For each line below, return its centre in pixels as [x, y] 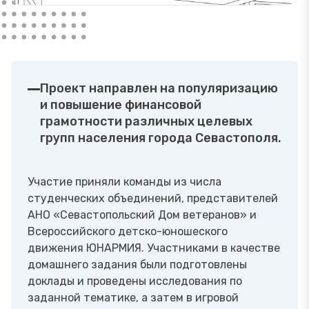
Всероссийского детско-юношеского [128, 232]
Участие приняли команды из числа [124, 182]
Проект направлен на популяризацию [159, 89]
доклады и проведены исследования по [135, 281]
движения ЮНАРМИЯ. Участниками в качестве [154, 248]
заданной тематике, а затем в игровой [133, 298]
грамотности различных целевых [146, 122]
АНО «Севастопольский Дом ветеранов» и [142, 215]
